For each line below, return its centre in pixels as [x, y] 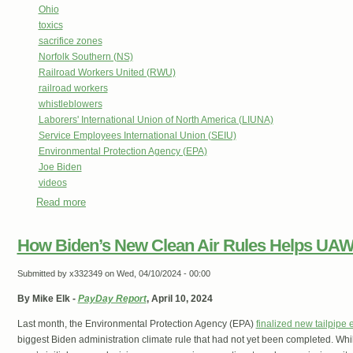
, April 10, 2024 [179, 299]
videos [52, 183]
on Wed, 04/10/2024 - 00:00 [156, 274]
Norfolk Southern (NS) [85, 57]
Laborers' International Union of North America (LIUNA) [156, 120]
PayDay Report [112, 299]
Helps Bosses [118, 218]
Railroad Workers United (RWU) [107, 73]
